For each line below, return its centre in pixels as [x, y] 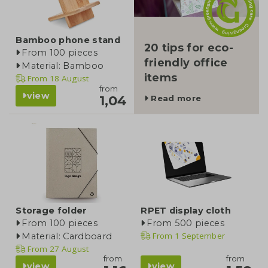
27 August [68, 249]
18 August [68, 79]
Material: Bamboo [63, 66]
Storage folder [51, 210]
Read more [175, 98]
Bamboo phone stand [68, 40]
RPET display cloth [186, 210]
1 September [199, 235]
